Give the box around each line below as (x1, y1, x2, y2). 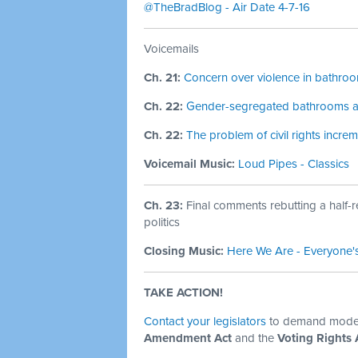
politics (144, 215, 180, 229)
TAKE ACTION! (144, 285, 223, 300)
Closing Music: (144, 244, 224, 258)
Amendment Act (144, 331, 232, 345)
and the (232, 331, 277, 345)
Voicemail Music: (144, 157, 235, 171)
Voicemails (144, 42, 199, 56)
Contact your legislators (144, 314, 266, 328)
